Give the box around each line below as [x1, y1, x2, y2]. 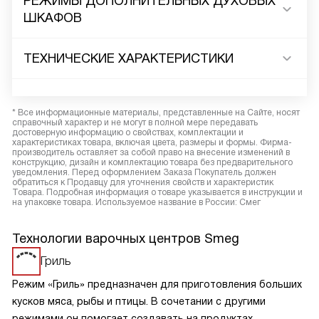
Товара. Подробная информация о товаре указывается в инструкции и [12, 187, 303, 197]
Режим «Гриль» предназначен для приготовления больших [12, 278, 302, 290]
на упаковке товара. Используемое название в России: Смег [12, 197, 261, 207]
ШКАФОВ [23, 11, 82, 25]
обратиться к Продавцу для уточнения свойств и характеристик [12, 177, 273, 187]
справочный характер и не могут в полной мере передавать [12, 117, 258, 127]
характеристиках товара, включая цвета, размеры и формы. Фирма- [12, 137, 292, 147]
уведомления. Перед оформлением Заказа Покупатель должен [12, 167, 276, 177]
